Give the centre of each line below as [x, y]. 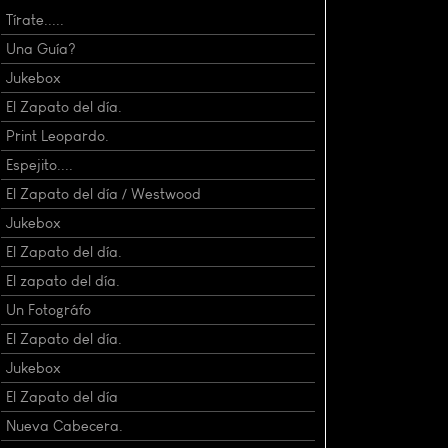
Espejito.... [39, 164]
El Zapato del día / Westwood [103, 193]
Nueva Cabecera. [64, 425]
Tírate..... [35, 19]
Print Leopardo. [57, 135]
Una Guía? [41, 48]
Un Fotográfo [48, 309]
